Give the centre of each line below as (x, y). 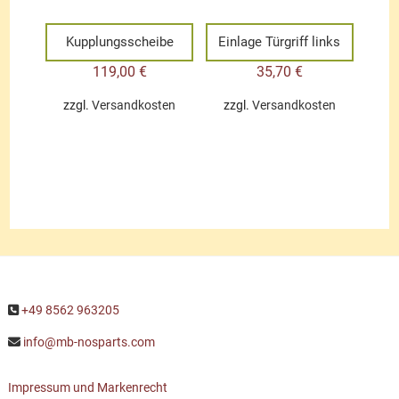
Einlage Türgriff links (280, 42)
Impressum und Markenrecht (87, 387)
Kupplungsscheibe (119, 42)
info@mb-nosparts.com (89, 342)
